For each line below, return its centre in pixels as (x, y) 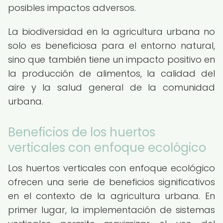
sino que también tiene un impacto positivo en (111, 59)
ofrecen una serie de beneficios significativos (111, 182)
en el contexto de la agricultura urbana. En (111, 196)
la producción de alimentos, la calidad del (111, 73)
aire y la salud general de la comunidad (111, 87)
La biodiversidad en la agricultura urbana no (111, 32)
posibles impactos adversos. (72, 8)
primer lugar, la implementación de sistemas (111, 210)
